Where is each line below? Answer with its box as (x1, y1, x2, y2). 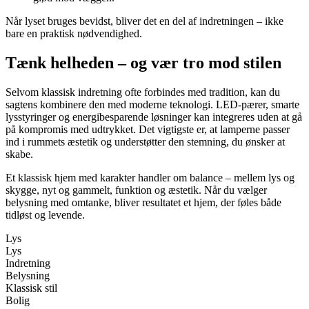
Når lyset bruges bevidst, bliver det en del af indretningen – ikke (6, 15, 283, 28)
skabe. (6, 148, 33, 161)
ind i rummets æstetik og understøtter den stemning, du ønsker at (6, 136, 285, 148)
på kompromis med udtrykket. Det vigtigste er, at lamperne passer (6, 123, 290, 136)
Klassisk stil (6, 282, 57, 295)
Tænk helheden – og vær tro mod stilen (6, 54, 281, 72)
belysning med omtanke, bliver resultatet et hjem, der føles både (6, 197, 281, 209)
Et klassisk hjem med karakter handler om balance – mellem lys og (6, 172, 295, 184)
